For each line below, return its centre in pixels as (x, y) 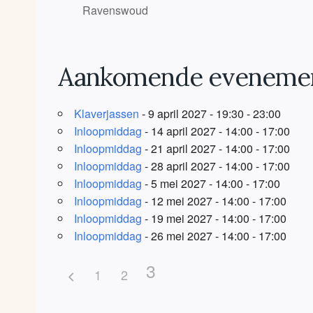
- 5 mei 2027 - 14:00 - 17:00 (211, 183)
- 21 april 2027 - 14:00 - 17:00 (216, 148)
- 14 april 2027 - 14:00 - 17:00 (216, 131)
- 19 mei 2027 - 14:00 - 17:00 (214, 218)
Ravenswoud (115, 10)
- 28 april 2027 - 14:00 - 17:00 (216, 166)
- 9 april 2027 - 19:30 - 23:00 (210, 113)
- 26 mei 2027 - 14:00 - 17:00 (214, 235)
